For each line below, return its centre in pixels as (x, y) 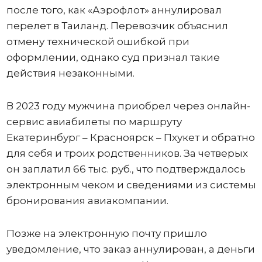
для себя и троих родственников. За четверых (127, 153)
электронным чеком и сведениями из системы (131, 185)
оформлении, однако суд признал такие (113, 57)
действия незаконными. (70, 73)
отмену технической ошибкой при (98, 41)
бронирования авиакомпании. (87, 200)
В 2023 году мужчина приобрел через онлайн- (128, 106)
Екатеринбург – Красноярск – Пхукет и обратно (130, 137)
